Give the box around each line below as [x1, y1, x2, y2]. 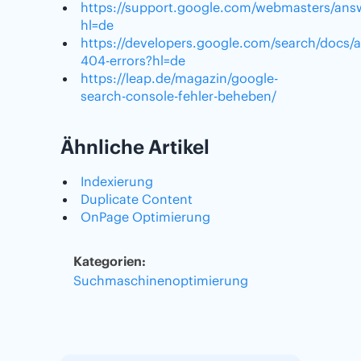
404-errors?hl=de [81, 52, 185, 69]
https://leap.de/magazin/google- [81, 70, 278, 87]
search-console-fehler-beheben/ [81, 88, 276, 105]
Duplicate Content [81, 191, 193, 208]
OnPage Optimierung [81, 209, 210, 226]
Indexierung [81, 173, 153, 190]
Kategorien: [73, 253, 146, 270]
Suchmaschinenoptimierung [73, 272, 248, 289]
